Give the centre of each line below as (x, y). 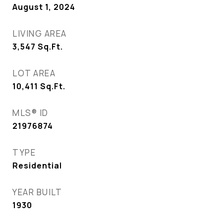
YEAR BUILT (37, 192)
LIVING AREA (40, 33)
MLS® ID (30, 113)
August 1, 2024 (44, 7)
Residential (37, 166)
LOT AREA (34, 73)
